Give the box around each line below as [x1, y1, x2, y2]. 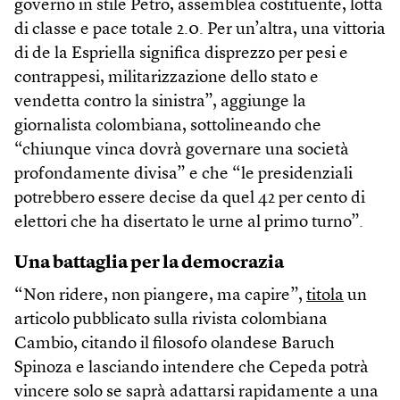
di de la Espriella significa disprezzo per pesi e [14, 46, 348, 63]
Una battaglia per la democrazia [14, 254, 284, 273]
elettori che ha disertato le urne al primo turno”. [14, 214, 363, 232]
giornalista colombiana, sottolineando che [14, 118, 321, 136]
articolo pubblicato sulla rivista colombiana [14, 312, 328, 329]
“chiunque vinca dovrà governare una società [14, 142, 349, 160]
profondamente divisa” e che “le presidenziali [14, 166, 353, 184]
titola [306, 287, 344, 305]
